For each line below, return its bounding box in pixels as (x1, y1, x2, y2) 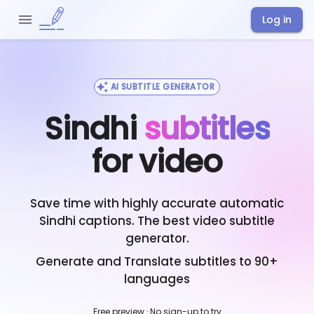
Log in (262, 13, 292, 27)
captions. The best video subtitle (76, 212, 275, 229)
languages (124, 271, 190, 287)
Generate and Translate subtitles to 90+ (36, 253, 278, 270)
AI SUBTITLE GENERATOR (110, 81, 215, 93)
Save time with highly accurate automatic (30, 195, 284, 212)
